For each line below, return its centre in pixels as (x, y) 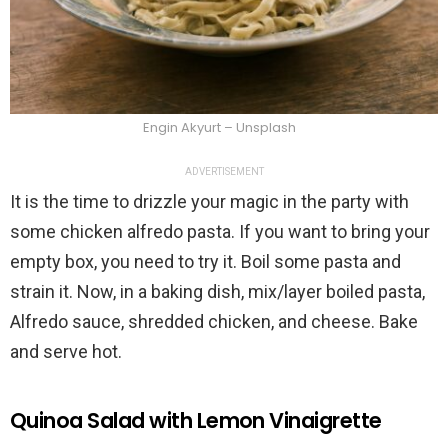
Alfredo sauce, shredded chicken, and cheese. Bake (214, 322)
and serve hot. (66, 352)
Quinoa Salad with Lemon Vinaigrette (196, 421)
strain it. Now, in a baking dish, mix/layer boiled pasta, (217, 292)
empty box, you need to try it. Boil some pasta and (205, 262)
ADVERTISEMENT (224, 172)
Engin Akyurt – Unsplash (219, 128)
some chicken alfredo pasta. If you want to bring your (220, 232)
